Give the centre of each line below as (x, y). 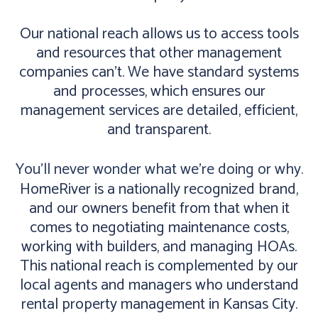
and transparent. (159, 130)
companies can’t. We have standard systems (159, 72)
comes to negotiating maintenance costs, (159, 228)
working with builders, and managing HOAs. (159, 247)
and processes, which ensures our (159, 92)
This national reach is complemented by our (159, 266)
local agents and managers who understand (159, 285)
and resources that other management (159, 53)
